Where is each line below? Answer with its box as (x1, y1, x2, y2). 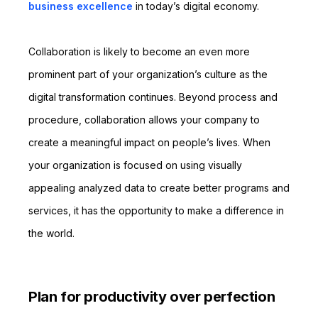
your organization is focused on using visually (28, 159, 242, 171)
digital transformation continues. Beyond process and (28, 91, 278, 103)
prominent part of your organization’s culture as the (28, 68, 268, 80)
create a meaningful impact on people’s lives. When (28, 136, 270, 148)
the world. (28, 227, 75, 239)
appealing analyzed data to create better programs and (28, 182, 290, 194)
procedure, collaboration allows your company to (28, 114, 260, 126)
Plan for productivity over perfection (28, 288, 275, 305)
